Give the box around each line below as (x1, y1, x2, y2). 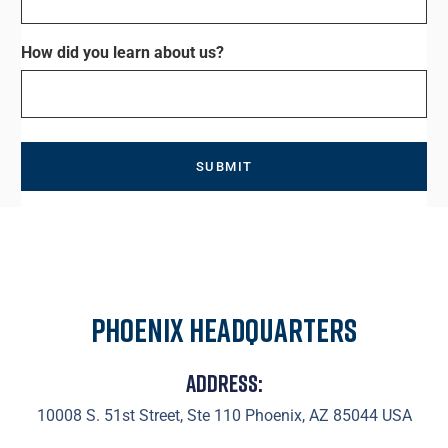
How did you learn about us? (21, 42, 225, 62)
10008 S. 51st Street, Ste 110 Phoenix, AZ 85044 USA (36, 405, 412, 425)
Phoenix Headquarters (91, 310, 357, 349)
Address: (185, 367, 263, 397)
